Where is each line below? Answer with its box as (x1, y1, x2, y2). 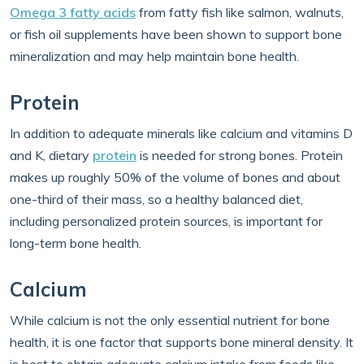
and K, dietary (10, 147, 93, 163)
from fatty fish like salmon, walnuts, (136, 4, 344, 20)
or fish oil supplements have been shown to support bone (10, 26, 342, 42)
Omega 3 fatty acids (10, 4, 136, 20)
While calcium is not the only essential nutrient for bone (10, 312, 330, 328)
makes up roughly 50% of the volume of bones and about (10, 169, 340, 185)
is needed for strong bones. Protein (136, 147, 343, 163)
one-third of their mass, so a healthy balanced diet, (10, 191, 303, 207)
